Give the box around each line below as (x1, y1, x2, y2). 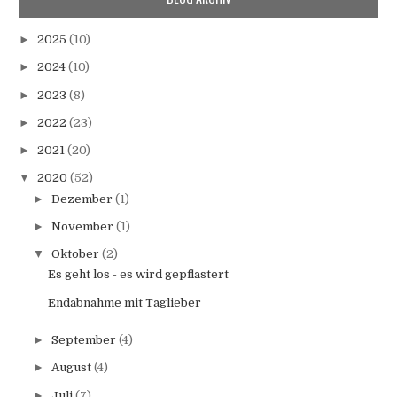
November (51, 219, 116, 233)
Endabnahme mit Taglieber (47, 295, 201, 309)
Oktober (51, 247, 102, 261)
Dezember (51, 191, 115, 206)
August (51, 361, 94, 375)
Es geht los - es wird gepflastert (47, 268, 229, 282)
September (51, 333, 119, 347)
